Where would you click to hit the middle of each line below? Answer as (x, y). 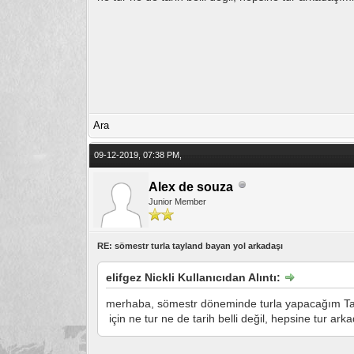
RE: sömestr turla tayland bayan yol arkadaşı (190, 245)
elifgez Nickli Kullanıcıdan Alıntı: (195, 277)
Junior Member (178, 201)
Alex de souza (191, 186)
